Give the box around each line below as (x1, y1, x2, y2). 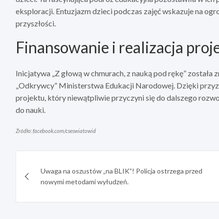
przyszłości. (16, 19, 56, 28)
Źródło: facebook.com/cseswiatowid (16, 128, 96, 134)
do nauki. (16, 105, 45, 115)
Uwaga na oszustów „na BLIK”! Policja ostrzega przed (41, 167, 202, 175)
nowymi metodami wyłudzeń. (41, 177, 129, 186)
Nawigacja (15, 151, 87, 170)
